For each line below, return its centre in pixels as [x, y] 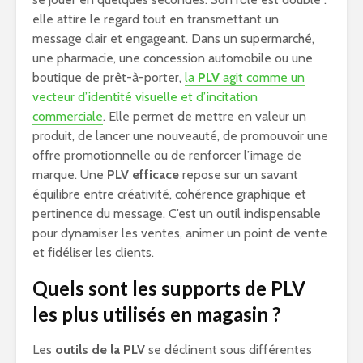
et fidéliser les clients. [93, 252]
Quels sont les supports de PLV [169, 288]
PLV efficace [143, 175]
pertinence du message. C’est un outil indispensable [177, 214]
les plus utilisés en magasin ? [157, 314]
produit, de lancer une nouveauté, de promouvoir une [180, 136]
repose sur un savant [239, 175]
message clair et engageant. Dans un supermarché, [173, 38]
